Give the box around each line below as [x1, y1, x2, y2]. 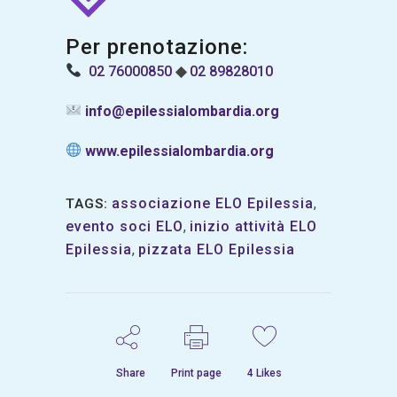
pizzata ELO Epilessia [138, 240, 295, 258]
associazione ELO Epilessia [112, 194, 314, 212]
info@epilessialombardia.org [85, 102, 280, 120]
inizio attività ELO [190, 217, 317, 235]
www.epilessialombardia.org [85, 142, 275, 160]
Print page [170, 366, 222, 379]
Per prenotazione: [66, 34, 248, 59]
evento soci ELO [66, 217, 183, 235]
